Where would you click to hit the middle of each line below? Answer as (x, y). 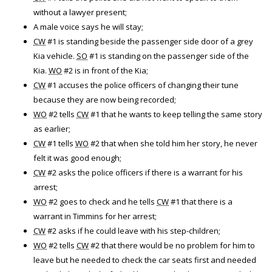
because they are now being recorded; (105, 100)
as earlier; (52, 129)
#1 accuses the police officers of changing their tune (142, 85)
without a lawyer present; (80, 12)
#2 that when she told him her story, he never (173, 143)
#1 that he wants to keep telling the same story (175, 114)
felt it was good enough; (77, 158)
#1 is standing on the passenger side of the (168, 56)
